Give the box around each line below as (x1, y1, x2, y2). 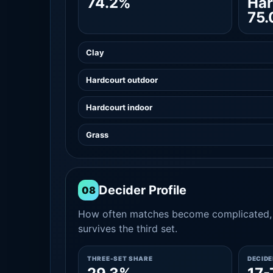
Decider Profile (99, 183, 186, 197)
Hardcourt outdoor (86, 75, 158, 85)
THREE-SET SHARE (87, 255, 153, 262)
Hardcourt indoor (86, 102, 152, 112)
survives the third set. (78, 222, 177, 235)
